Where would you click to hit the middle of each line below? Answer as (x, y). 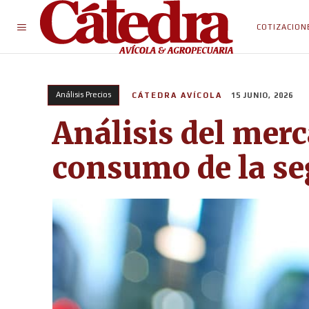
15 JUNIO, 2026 (262, 96)
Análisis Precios (83, 94)
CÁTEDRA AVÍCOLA (177, 95)
